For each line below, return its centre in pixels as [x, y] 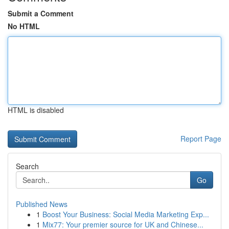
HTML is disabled [36, 110]
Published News [42, 204]
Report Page [201, 139]
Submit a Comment [41, 13]
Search [27, 166]
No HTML [24, 26]
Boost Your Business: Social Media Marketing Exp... [126, 214]
